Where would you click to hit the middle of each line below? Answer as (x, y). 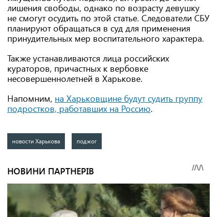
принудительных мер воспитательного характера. (106, 38)
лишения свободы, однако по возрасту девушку (103, 8)
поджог (87, 141)
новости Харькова (36, 141)
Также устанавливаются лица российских (88, 58)
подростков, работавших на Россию (79, 108)
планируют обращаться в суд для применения (99, 28)
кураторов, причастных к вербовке (78, 68)
